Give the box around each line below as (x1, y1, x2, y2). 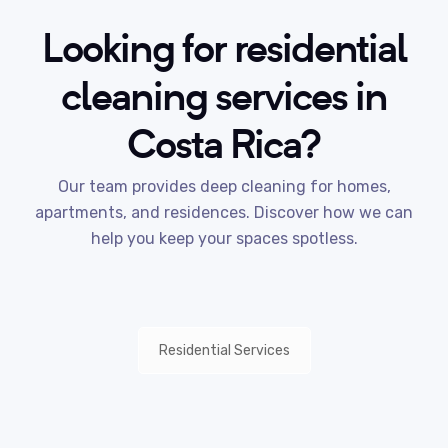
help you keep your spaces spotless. (90, 229, 358, 248)
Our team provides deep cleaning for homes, (57, 177, 391, 196)
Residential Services (158, 342, 290, 359)
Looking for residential (41, 21, 407, 73)
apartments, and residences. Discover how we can (35, 203, 413, 222)
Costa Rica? (127, 117, 321, 169)
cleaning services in (61, 69, 387, 121)
